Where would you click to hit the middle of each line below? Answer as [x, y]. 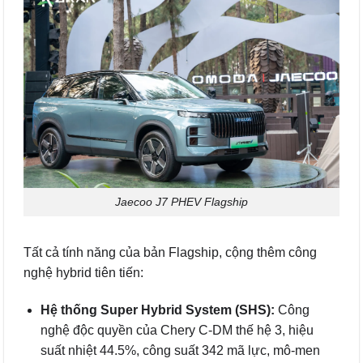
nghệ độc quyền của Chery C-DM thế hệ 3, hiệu [177, 330]
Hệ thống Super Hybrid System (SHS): [157, 310]
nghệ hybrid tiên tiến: [83, 272]
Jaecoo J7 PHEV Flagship [181, 202]
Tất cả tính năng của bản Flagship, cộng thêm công [170, 252]
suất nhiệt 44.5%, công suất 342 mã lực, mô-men [180, 350]
